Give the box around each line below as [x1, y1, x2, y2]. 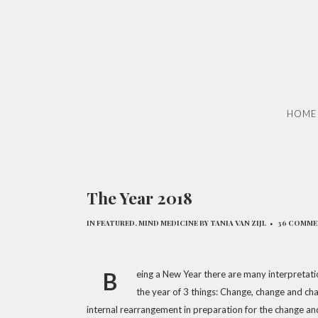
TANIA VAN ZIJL [210, 218, 266, 228]
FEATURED [97, 218, 135, 228]
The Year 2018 [87, 187, 192, 209]
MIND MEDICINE [138, 218, 198, 228]
